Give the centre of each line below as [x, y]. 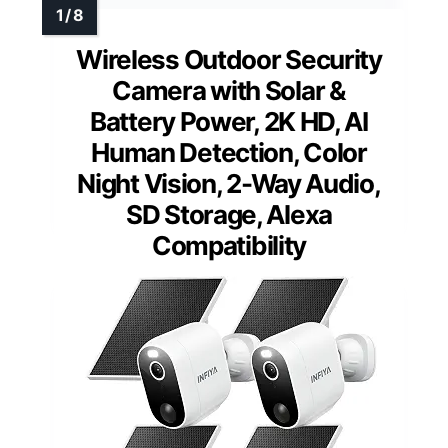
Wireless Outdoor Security [229, 60]
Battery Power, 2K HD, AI [229, 122]
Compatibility [229, 246]
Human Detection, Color [229, 153]
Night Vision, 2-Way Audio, [229, 184]
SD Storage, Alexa [229, 215]
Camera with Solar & [229, 91]
